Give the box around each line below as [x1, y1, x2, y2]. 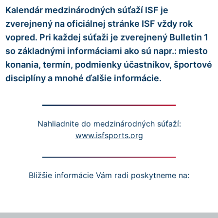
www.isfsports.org [75, 130, 143, 140]
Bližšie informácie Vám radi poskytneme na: [29, 170, 189, 181]
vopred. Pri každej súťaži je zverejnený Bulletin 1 [5, 32, 209, 42]
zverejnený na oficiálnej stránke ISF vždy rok [5, 18, 193, 29]
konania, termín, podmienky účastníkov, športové [5, 59, 213, 70]
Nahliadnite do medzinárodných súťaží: [37, 118, 181, 128]
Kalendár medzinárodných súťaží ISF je [5, 5, 169, 15]
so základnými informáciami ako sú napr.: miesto [5, 46, 208, 56]
